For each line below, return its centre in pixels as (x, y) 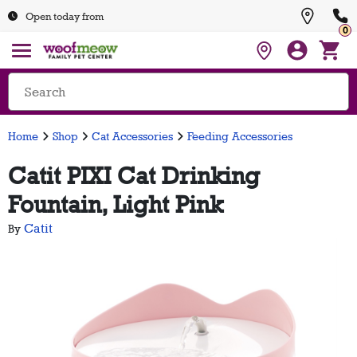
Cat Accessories (132, 136)
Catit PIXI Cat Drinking (134, 176)
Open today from (65, 16)
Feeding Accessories (239, 136)
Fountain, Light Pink (116, 204)
